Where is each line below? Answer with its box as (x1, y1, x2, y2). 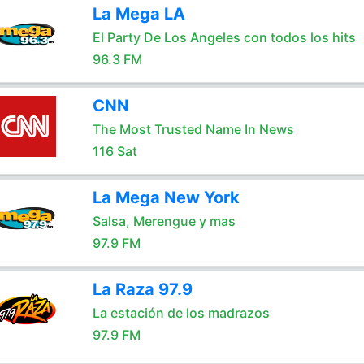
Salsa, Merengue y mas (92, 213, 236, 229)
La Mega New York (92, 188, 240, 207)
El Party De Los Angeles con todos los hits (92, 29, 356, 45)
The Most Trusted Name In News (92, 121, 294, 137)
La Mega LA (92, 4, 185, 24)
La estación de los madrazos (92, 305, 270, 321)
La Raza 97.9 (92, 279, 193, 299)
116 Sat (92, 143, 137, 159)
